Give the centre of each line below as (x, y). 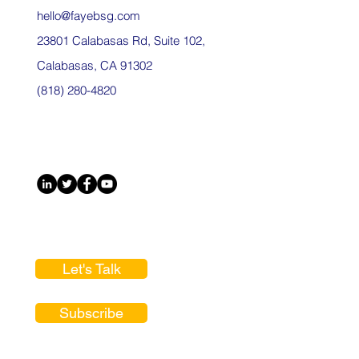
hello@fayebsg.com (89, 15)
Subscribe (91, 313)
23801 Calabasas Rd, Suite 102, (121, 40)
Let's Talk (91, 268)
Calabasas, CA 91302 (95, 65)
